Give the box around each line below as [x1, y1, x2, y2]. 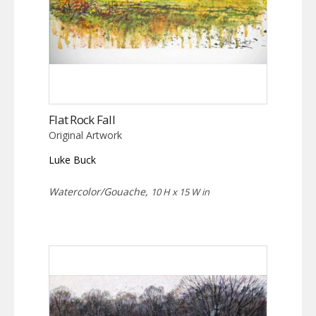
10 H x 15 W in [151, 185, 209, 198]
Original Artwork [49, 128, 122, 142]
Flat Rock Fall [49, 111, 115, 128]
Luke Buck [49, 152, 96, 166]
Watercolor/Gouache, [49, 184, 151, 198]
